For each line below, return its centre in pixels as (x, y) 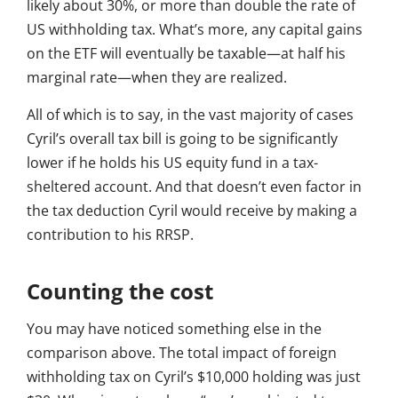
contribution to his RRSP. (110, 235)
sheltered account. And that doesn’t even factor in (194, 187)
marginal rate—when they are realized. (157, 78)
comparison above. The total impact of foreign (182, 353)
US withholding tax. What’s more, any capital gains (195, 30)
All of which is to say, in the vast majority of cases (190, 115)
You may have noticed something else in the (174, 329)
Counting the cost (120, 291)
